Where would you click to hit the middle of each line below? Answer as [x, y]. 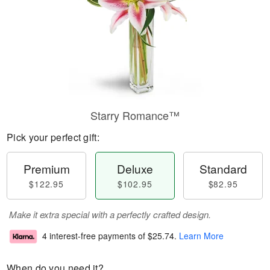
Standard [223, 168]
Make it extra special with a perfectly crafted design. [110, 214]
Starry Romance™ [135, 115]
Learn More [201, 236]
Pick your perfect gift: [53, 137]
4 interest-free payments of [95, 236]
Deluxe [135, 168]
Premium [46, 168]
